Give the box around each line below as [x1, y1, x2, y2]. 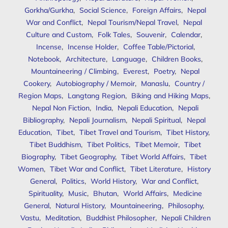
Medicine [173, 188, 202, 198]
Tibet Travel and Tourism [79, 127, 160, 137]
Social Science [79, 5, 126, 15]
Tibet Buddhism [30, 139, 81, 149]
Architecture [66, 54, 106, 64]
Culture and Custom [26, 30, 92, 39]
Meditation [45, 213, 80, 222]
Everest [123, 66, 148, 76]
